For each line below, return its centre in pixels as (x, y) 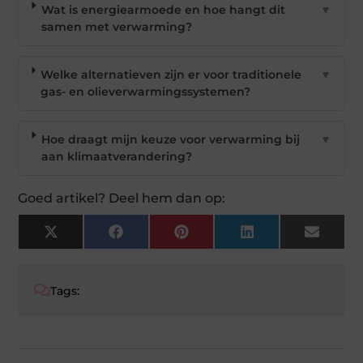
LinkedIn (279, 237)
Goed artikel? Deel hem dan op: (122, 198)
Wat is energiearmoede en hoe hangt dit (164, 9)
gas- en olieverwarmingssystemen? (146, 91)
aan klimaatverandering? (117, 156)
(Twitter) (82, 248)
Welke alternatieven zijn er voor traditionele (171, 74)
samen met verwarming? (117, 26)
